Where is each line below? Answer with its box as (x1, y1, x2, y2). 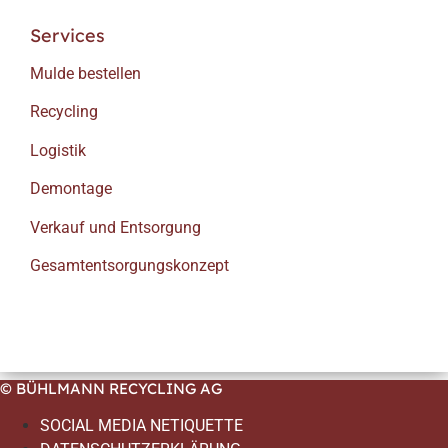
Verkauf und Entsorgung (30, 217, 201, 237)
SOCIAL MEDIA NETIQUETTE (40, 416, 243, 436)
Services (30, 24, 105, 48)
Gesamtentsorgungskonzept (30, 255, 229, 275)
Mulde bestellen (30, 64, 141, 84)
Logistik (30, 140, 86, 160)
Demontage (30, 179, 112, 199)
